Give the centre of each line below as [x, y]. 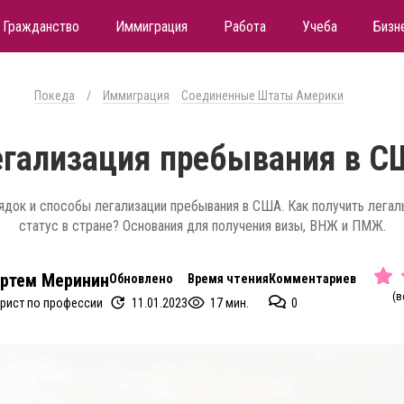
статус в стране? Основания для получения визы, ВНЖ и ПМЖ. [202, 226]
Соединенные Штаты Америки [262, 96]
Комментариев [312, 278]
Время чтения [228, 278]
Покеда [54, 96]
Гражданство [41, 26]
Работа [244, 26]
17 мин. [229, 303]
